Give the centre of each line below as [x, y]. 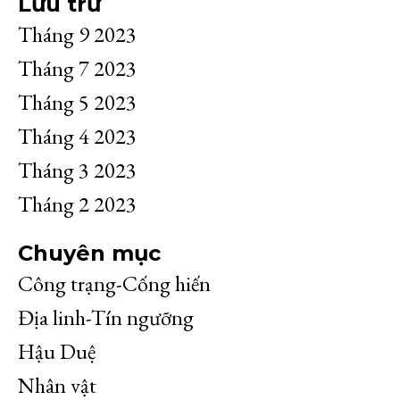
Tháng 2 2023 [77, 204]
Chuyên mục [89, 253]
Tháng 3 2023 [77, 170]
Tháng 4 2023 [77, 136]
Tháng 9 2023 [77, 34]
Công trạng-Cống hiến [114, 283]
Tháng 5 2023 [77, 102]
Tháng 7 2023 [77, 68]
